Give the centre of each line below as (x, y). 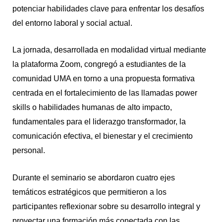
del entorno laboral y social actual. (72, 23)
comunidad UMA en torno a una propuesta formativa (103, 79)
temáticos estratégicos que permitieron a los (89, 192)
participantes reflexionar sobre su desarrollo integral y (106, 206)
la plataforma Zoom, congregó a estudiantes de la (99, 64)
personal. (28, 151)
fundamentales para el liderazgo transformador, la (99, 122)
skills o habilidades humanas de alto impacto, (92, 108)
